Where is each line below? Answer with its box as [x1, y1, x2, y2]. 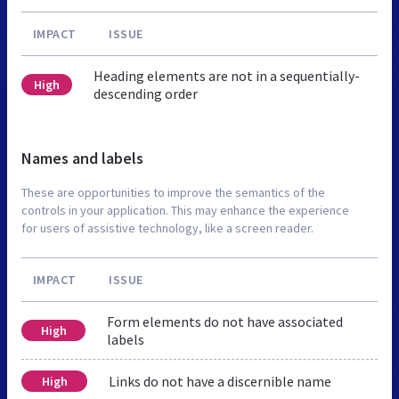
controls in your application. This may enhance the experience [21, 201, 349, 218]
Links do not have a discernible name [109, 371, 331, 390]
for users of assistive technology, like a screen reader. [21, 219, 313, 236]
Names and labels [21, 147, 143, 168]
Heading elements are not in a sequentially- [93, 66, 360, 85]
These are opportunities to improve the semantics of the [21, 183, 325, 200]
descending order [93, 84, 198, 102]
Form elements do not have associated [107, 312, 344, 330]
